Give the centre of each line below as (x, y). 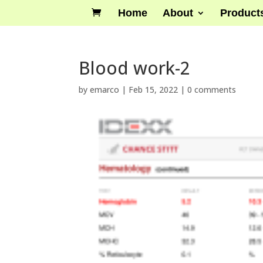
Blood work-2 (135, 68)
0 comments (212, 90)
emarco (105, 90)
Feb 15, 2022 (154, 90)
